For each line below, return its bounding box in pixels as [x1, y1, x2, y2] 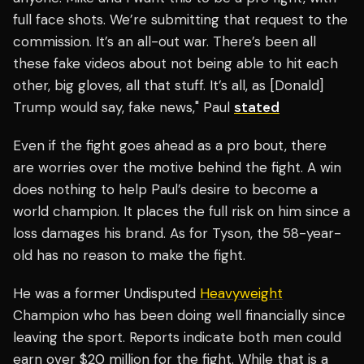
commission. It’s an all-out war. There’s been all [13, 32, 316, 51]
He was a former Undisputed [13, 284, 200, 303]
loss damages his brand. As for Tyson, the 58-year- [13, 224, 341, 243]
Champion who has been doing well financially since [13, 306, 345, 325]
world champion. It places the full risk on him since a [13, 202, 350, 221]
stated [234, 98, 279, 117]
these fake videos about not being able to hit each [13, 54, 338, 73]
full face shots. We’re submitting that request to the [13, 11, 348, 29]
